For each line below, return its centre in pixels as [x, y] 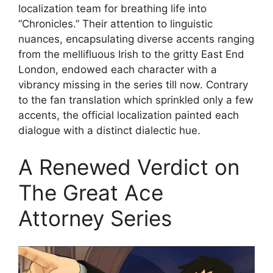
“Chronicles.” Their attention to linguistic [115, 24]
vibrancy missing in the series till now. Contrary [133, 85]
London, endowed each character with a [118, 70]
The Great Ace [91, 192]
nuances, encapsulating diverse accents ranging [136, 39]
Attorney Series [95, 218]
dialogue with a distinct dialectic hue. [109, 131]
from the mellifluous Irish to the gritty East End [131, 55]
